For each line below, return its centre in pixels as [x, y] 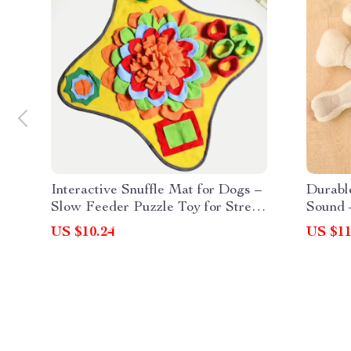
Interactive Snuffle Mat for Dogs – [156, 190]
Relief [69, 225]
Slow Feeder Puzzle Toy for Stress [157, 208]
